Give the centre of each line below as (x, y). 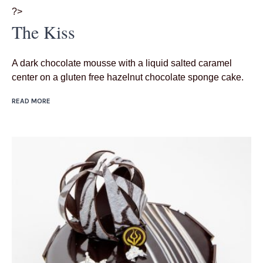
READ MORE (31, 101)
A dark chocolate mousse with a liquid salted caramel (122, 63)
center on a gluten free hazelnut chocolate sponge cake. (128, 77)
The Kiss (43, 32)
